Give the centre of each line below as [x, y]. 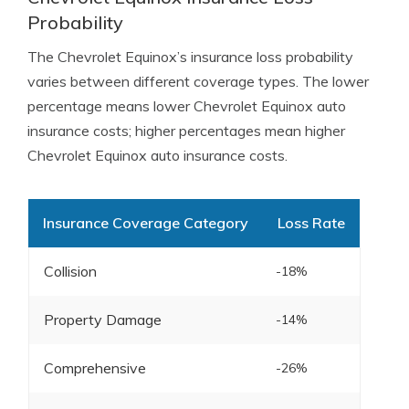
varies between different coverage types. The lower [198, 81]
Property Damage [102, 320]
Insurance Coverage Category [145, 223]
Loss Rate [311, 223]
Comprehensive [94, 368]
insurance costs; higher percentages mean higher [186, 131]
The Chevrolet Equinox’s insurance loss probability [190, 57]
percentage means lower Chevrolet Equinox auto [187, 106]
